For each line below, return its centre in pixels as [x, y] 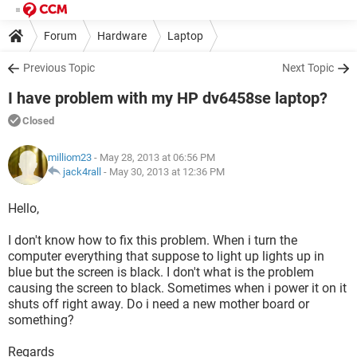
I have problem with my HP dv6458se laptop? [168, 98]
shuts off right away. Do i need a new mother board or [159, 304]
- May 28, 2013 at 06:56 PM [153, 157]
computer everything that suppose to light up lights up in [166, 256]
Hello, [24, 208]
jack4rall [82, 172]
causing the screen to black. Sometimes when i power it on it [177, 288]
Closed [38, 121]
